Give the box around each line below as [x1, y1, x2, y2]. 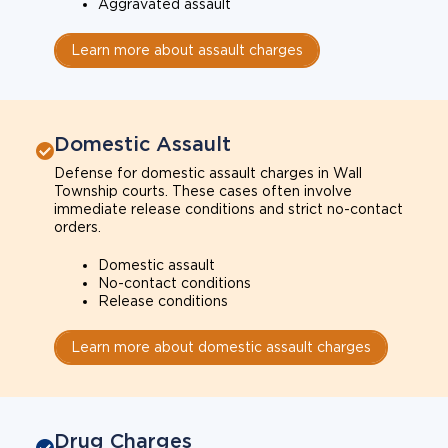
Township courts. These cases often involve [54, 182, 352, 199]
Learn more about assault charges [71, 41, 303, 58]
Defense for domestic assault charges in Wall [54, 164, 362, 181]
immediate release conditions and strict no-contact [54, 200, 403, 217]
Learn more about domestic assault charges [71, 338, 371, 355]
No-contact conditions [98, 274, 251, 291]
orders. [54, 218, 101, 235]
